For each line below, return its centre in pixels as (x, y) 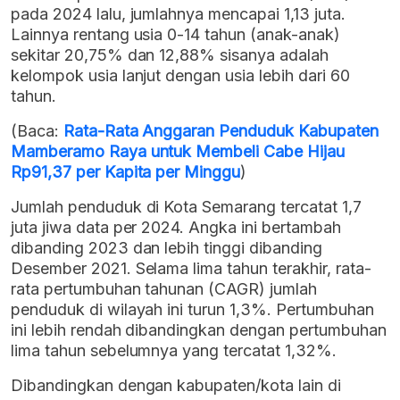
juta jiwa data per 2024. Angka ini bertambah (176, 228)
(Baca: (37, 131)
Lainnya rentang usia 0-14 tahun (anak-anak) (175, 35)
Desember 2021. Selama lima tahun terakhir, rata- (191, 269)
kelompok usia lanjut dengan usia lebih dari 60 (180, 76)
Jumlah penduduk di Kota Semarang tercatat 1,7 (186, 207)
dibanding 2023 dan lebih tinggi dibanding (167, 248)
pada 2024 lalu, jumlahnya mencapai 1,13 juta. (178, 14)
